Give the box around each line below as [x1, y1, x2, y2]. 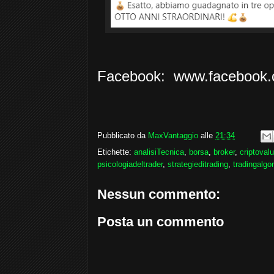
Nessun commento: [97, 186, 220, 202]
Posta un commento [97, 214, 224, 230]
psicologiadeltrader [97, 159, 163, 169]
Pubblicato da [97, 130, 148, 140]
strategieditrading [168, 159, 228, 169]
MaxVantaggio [148, 130, 198, 140]
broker [213, 147, 235, 157]
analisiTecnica [134, 147, 184, 157]
